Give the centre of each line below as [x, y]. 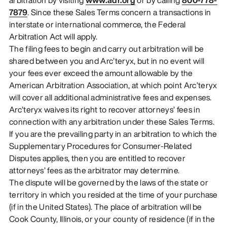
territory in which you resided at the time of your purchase [113, 194]
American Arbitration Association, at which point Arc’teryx [113, 85]
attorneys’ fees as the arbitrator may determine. [94, 170]
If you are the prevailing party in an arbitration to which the [113, 134]
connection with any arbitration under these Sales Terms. [111, 121]
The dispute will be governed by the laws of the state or [108, 182]
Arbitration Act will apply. [53, 36]
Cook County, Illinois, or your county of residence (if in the [112, 219]
